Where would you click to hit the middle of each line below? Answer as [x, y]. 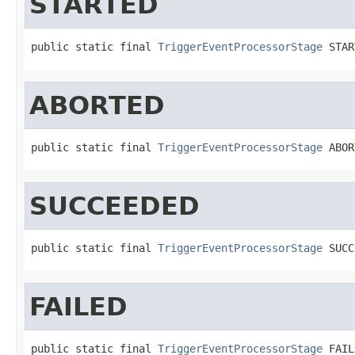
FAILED [78, 306]
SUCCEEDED [115, 206]
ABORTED [97, 105]
